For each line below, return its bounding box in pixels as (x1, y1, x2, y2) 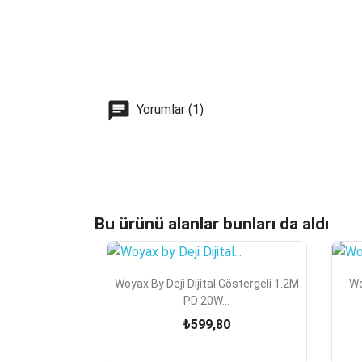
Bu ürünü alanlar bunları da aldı (95, 213, 329, 234)
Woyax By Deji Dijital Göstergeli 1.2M (114, 277, 299, 291)
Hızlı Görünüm (178, 273, 259, 289)
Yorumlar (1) (133, 102, 204, 118)
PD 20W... (183, 294, 230, 308)
